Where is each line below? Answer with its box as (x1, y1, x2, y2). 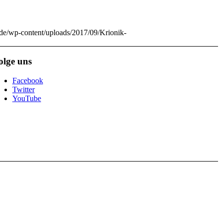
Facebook (12, 76, 43, 85)
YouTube (12, 94, 41, 103)
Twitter (12, 85, 35, 94)
